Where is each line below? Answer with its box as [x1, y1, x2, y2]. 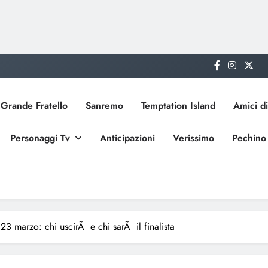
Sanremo [85, 99, 123, 112]
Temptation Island [141, 99, 215, 112]
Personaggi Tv [10, 131, 70, 145]
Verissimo [172, 131, 214, 145]
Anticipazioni [99, 131, 155, 145]
